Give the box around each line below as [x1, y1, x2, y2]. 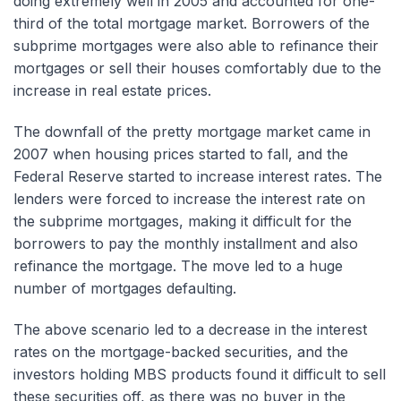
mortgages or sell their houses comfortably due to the [13, 59, 381, 78]
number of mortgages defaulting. [13, 279, 236, 298]
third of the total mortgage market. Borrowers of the [13, 14, 370, 33]
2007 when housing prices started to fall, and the [13, 145, 348, 164]
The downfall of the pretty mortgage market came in [13, 123, 371, 141]
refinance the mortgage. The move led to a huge [13, 257, 343, 276]
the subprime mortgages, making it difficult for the [13, 212, 352, 231]
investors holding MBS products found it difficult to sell [13, 365, 386, 384]
